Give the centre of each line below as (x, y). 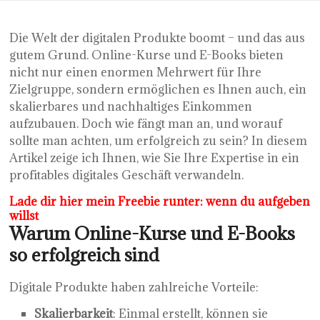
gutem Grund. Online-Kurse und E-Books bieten (147, 55)
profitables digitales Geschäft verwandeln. (127, 175)
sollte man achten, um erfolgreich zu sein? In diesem (159, 140)
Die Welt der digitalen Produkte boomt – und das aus (157, 37)
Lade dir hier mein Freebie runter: (108, 201)
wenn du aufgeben (258, 201)
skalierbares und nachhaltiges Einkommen (131, 106)
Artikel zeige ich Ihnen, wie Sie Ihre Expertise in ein (155, 157)
